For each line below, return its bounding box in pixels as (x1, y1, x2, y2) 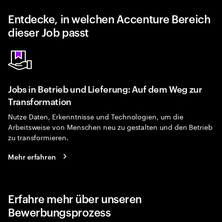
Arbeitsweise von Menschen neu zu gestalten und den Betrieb (8, 121, 213, 132)
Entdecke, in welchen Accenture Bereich (8, 11, 211, 26)
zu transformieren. (8, 131, 68, 142)
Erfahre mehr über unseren (8, 191, 142, 206)
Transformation (8, 95, 71, 107)
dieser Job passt (8, 24, 89, 39)
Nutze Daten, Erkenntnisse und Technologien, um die (8, 111, 183, 121)
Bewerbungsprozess (8, 204, 111, 219)
